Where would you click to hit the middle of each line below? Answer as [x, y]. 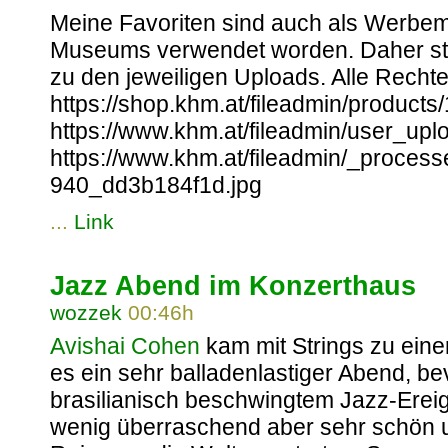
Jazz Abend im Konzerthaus [233, 286]
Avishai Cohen [125, 346]
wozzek [86, 313]
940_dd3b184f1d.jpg [156, 185]
